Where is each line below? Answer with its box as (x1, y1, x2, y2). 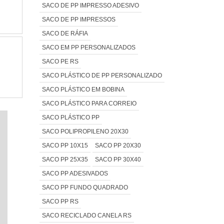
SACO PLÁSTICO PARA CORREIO (41, 100, 136, 107)
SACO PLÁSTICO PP (41, 114, 99, 121)
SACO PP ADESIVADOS (41, 170, 108, 177)
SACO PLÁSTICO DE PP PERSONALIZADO (41, 72, 162, 79)
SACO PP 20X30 (94, 142, 141, 149)
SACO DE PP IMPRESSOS (41, 16, 115, 23)
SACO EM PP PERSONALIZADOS (41, 44, 135, 51)
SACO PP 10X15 (41, 142, 88, 149)
